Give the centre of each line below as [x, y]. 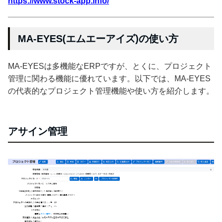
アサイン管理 [38, 132]
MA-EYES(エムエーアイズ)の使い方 [98, 39]
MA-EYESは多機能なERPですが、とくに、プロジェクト [110, 66]
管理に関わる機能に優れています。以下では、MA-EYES [109, 79]
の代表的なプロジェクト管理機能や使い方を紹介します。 [111, 91]
